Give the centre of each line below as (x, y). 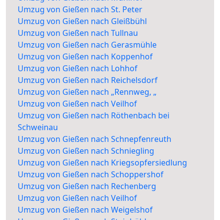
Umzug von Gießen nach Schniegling (86, 151)
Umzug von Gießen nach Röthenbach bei (94, 116)
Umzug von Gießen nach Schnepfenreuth (95, 139)
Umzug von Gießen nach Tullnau (78, 33)
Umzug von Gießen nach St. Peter (80, 10)
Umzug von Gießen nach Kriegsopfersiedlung (102, 163)
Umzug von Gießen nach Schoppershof (91, 175)
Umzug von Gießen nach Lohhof (78, 69)
